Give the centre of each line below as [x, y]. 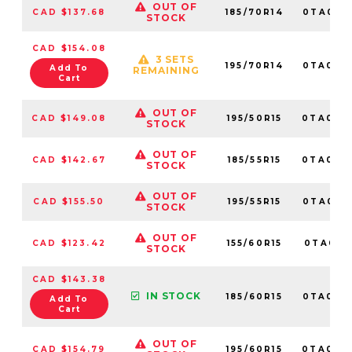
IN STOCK [174, 296]
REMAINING [166, 70]
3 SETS [175, 59]
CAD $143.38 [69, 279]
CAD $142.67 [69, 159]
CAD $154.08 [69, 48]
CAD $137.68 [69, 12]
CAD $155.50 [69, 201]
